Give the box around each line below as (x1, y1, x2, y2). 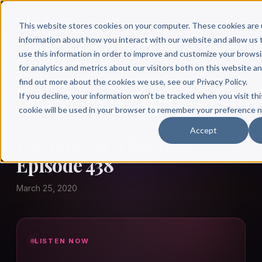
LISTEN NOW (35, 236, 89, 245)
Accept (190, 125, 218, 135)
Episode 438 (16, 152, 113, 178)
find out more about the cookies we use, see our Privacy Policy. (18, 76, 247, 87)
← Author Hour (16, 84, 75, 93)
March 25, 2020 (16, 183, 77, 194)
